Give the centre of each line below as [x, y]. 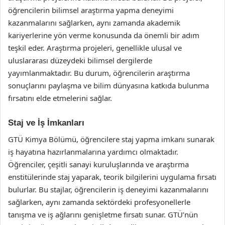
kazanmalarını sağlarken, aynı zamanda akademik [94, 23]
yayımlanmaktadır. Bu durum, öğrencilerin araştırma [99, 73]
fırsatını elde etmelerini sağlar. [60, 98]
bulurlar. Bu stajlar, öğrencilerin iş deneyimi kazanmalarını [108, 189]
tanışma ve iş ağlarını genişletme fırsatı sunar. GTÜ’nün [103, 214]
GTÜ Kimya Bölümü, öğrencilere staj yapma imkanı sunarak [111, 139]
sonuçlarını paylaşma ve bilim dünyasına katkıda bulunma [108, 85]
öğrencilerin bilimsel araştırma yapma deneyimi [91, 10]
